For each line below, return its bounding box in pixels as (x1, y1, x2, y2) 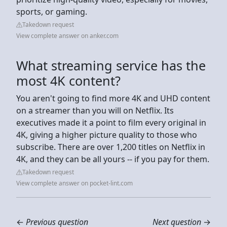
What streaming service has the (16, 56, 206, 74)
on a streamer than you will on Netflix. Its (16, 104, 174, 116)
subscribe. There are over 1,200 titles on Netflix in (16, 141, 205, 153)
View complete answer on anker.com (16, 31, 119, 40)
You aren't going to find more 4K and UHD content (16, 92, 210, 104)
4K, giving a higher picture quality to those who (16, 129, 197, 140)
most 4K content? (16, 71, 121, 89)
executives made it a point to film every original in (16, 117, 206, 128)
